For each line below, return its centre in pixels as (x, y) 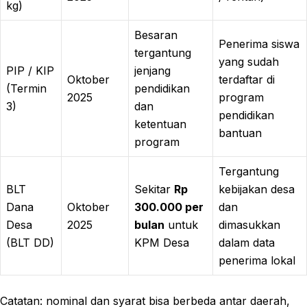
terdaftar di (247, 79)
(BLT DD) (30, 242)
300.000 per (169, 207)
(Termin (26, 88)
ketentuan (160, 124)
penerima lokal (257, 260)
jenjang (152, 70)
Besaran (156, 35)
